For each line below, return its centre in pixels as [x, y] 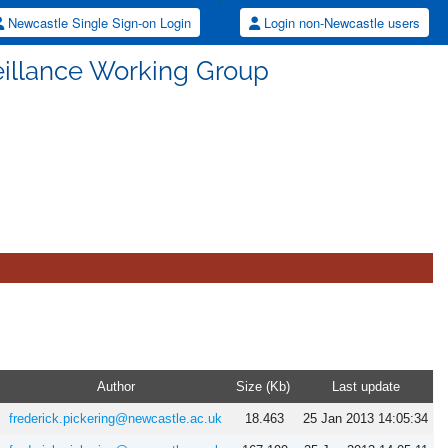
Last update [365, 387]
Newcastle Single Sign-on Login [100, 22]
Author [115, 387]
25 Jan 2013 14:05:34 [365, 419]
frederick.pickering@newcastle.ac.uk [115, 419]
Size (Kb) [262, 387]
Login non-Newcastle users [341, 22]
